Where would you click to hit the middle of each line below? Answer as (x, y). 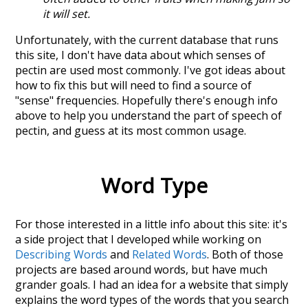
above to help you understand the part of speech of (149, 116)
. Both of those (245, 255)
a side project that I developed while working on (139, 240)
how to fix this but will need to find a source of (134, 86)
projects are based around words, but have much (142, 270)
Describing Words (62, 255)
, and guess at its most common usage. (147, 131)
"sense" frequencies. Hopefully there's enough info (147, 101)
